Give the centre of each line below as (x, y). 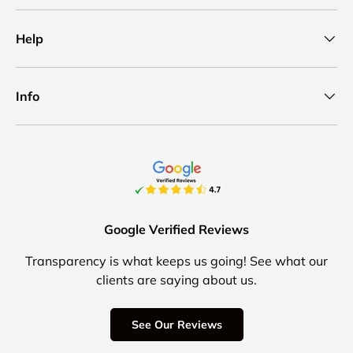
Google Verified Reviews (176, 230)
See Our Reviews (176, 325)
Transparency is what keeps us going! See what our (176, 261)
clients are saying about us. (176, 280)
